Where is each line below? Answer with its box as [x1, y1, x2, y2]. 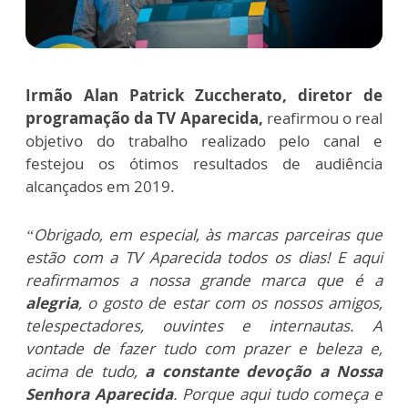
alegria [25, 292, 78, 314]
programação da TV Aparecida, [25, 107, 263, 129]
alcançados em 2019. [25, 176, 175, 198]
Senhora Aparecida [25, 383, 173, 405]
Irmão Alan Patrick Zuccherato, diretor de [25, 85, 382, 107]
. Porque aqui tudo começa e [172, 383, 383, 405]
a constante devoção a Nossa [145, 361, 383, 382]
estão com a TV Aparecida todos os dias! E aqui [25, 247, 382, 269]
